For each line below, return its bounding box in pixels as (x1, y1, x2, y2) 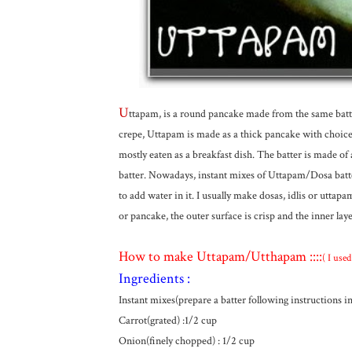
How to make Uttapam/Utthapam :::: (118, 247, 322, 266)
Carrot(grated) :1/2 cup (118, 313, 217, 328)
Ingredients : (118, 269, 190, 288)
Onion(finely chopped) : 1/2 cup (118, 334, 255, 348)
